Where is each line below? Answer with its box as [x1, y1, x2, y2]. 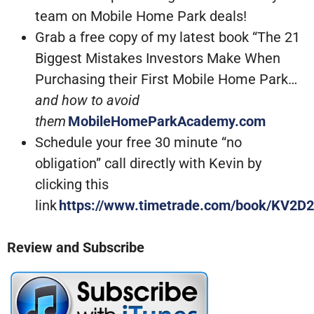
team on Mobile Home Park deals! [35, 8, 247, 25]
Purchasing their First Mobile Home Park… [35, 71, 297, 88]
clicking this [35, 176, 109, 193]
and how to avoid [35, 92, 139, 109]
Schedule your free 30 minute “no [35, 134, 242, 151]
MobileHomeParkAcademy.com [68, 113, 266, 130]
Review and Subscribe [7, 239, 144, 257]
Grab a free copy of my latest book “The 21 [35, 29, 300, 46]
